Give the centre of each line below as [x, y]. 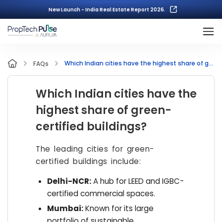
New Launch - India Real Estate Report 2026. [107, 9]
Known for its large [118, 208]
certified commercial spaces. [101, 194]
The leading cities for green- [95, 149]
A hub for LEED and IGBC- [137, 181]
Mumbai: [65, 208]
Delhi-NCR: [69, 181]
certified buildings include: [88, 161]
